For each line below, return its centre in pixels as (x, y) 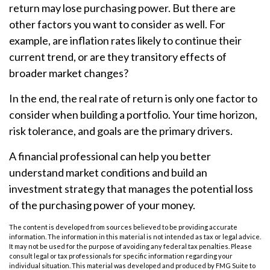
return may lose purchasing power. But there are (122, 8)
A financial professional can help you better (110, 156)
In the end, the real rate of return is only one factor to (133, 98)
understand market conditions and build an (108, 172)
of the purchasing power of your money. (102, 205)
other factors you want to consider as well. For (117, 24)
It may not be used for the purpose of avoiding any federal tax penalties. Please (130, 246)
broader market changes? (69, 73)
